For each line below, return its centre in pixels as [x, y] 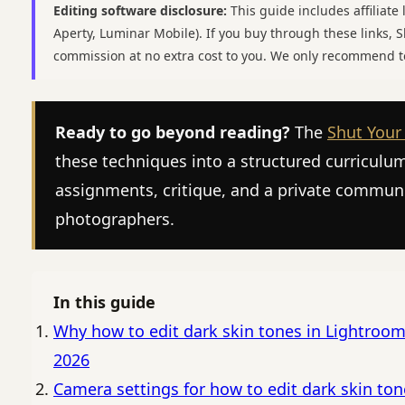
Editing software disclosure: [140, 10]
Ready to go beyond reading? [173, 132]
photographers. [115, 219]
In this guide [104, 302]
